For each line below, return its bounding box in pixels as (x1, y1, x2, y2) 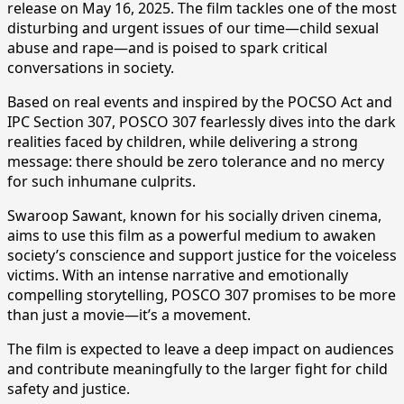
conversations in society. (7, 57, 174, 78)
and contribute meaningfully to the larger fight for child (7, 358, 388, 379)
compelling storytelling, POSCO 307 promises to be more (7, 284, 396, 305)
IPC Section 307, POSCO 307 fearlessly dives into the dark (7, 111, 396, 132)
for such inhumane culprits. (7, 170, 196, 191)
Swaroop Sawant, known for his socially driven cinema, (7, 205, 381, 225)
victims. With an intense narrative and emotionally (7, 264, 348, 285)
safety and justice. (7, 378, 130, 399)
